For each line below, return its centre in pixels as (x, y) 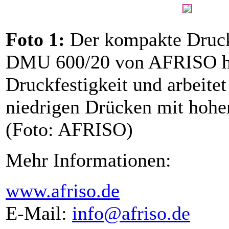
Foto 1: (38, 40)
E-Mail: (39, 213)
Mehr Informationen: (88, 160)
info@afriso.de (131, 213)
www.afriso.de (63, 191)
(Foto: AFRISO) (69, 130)
